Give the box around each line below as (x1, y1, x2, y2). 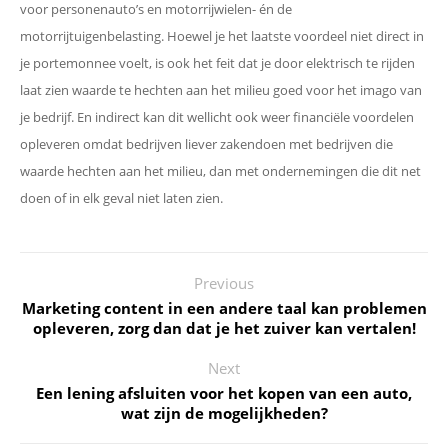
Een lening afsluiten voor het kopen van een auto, (36, 383, 412, 403)
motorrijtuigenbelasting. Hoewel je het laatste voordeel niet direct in (20, 27, 424, 45)
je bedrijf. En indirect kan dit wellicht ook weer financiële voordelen (20, 108, 414, 126)
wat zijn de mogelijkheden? (120, 403, 328, 423)
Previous (194, 273, 254, 293)
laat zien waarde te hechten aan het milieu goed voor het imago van (20, 81, 422, 99)
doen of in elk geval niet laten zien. (20, 189, 223, 207)
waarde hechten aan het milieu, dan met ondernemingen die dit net (20, 162, 421, 180)
